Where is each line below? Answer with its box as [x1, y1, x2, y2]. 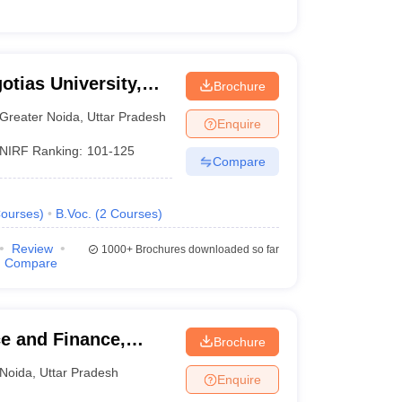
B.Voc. [55, 206, 92, 221]
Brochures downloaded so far [132, 243, 279, 256]
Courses [109, 206, 158, 221]
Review [11, 241, 53, 256]
